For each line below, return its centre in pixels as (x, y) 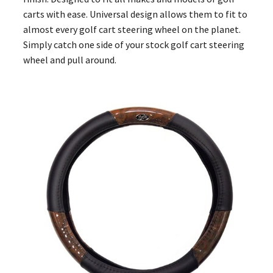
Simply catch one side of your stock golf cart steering (133, 44)
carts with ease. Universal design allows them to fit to (135, 14)
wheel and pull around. (69, 59)
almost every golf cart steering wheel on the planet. (132, 29)
